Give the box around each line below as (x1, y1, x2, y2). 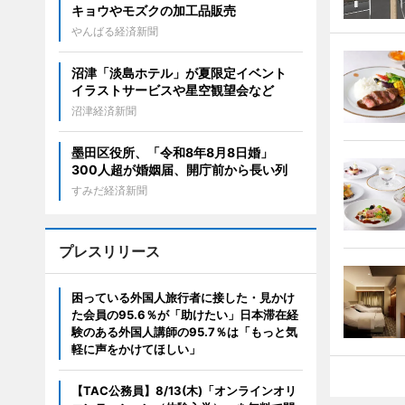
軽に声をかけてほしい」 (71, 342, 201, 356)
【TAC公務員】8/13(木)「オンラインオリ (71, 383, 297, 398)
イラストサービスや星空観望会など (71, 82, 274, 98)
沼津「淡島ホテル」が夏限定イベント (71, 65, 299, 80)
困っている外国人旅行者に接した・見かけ (71, 290, 295, 305)
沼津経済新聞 (71, 104, 137, 118)
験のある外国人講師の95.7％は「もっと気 (71, 325, 297, 339)
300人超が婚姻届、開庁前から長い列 (71, 162, 287, 177)
